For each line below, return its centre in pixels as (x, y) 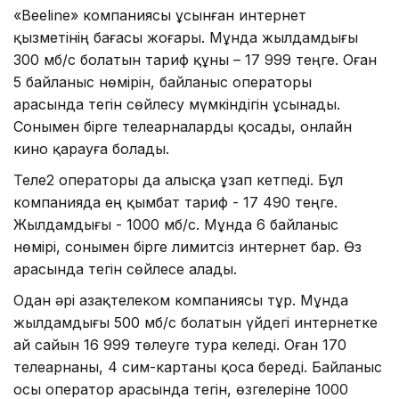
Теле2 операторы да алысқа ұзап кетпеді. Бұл (178, 180)
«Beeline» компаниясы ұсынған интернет (160, 16)
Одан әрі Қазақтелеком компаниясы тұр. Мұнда (181, 301)
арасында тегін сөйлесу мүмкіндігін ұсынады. (177, 105)
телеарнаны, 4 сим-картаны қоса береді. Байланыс (198, 367)
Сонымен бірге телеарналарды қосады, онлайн (183, 127)
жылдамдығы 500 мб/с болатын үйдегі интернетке (195, 323)
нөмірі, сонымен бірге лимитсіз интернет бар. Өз (187, 247)
